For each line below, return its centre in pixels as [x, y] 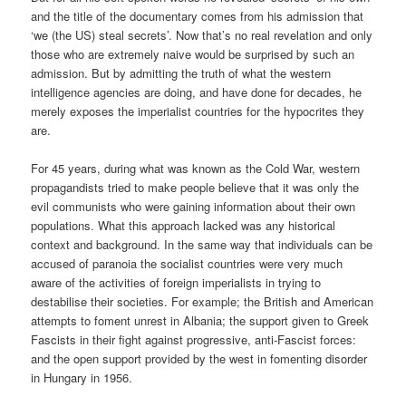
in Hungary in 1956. [82, 377]
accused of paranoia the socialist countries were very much [187, 263]
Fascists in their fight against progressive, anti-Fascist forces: [194, 339]
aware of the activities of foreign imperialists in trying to [176, 282]
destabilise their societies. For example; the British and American [203, 301]
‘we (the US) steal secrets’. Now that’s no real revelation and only [202, 34]
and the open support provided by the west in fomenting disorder [199, 358]
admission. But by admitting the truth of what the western [181, 72]
